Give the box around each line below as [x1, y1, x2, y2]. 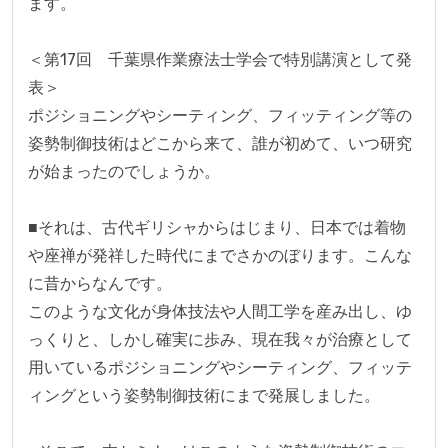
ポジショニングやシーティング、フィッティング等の [28, 105, 412, 125]
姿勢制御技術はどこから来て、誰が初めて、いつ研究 [28, 133, 412, 153]
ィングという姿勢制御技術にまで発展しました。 [28, 385, 380, 405]
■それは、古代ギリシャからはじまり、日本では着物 [28, 217, 406, 237]
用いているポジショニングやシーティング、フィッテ [28, 357, 412, 377]
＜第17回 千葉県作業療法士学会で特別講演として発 [28, 49, 412, 69]
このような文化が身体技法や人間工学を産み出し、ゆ [28, 301, 412, 321]
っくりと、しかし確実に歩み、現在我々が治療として [28, 329, 412, 349]
